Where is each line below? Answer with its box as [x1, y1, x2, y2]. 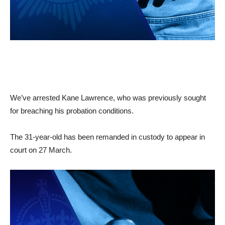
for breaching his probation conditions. [10, 106, 134, 116]
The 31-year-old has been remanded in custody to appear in [10, 133, 205, 142]
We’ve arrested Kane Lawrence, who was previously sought [10, 93, 206, 102]
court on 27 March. [10, 146, 72, 155]
